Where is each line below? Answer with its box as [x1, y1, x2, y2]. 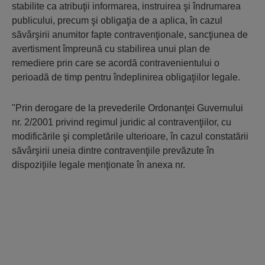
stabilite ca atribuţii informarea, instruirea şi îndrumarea [12, 1, 241, 11]
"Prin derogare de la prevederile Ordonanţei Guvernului [12, 103, 243, 113]
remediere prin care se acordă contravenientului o [12, 58, 219, 68]
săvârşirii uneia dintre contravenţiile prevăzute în [12, 146, 214, 156]
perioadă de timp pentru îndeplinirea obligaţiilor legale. [12, 72, 240, 82]
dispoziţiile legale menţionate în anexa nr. [12, 160, 185, 170]
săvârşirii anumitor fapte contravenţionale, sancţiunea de [12, 30, 248, 40]
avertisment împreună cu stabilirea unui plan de [12, 44, 210, 54]
